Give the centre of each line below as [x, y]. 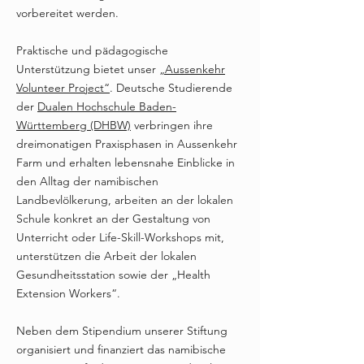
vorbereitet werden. [67, 13]
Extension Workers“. [68, 293]
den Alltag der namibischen [87, 181]
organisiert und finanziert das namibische [121, 349]
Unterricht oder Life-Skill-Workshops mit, [120, 237]
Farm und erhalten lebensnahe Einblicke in [126, 162]
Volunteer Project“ [63, 88]
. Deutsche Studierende [171, 88]
